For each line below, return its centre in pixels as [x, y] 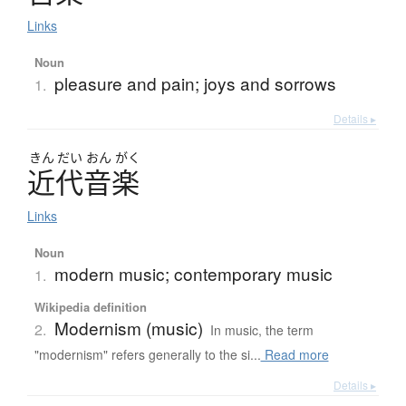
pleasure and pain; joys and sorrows [195, 82]
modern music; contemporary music [193, 273]
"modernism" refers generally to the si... [147, 354]
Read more [295, 354]
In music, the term [261, 329]
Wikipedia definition [90, 306]
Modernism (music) [128, 327]
